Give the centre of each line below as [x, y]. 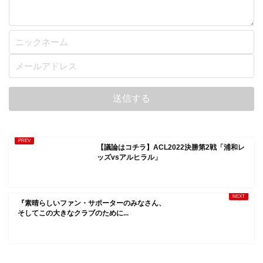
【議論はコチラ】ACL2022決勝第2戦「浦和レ [171, 147]
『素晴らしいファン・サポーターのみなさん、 [92, 203]
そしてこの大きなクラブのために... [73, 213]
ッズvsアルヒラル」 [129, 157]
